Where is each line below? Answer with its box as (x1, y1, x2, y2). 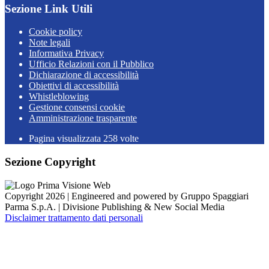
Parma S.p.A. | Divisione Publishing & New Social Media (5, 201, 225, 212)
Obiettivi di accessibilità (29, 80, 119, 91)
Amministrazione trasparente (29, 113, 137, 124)
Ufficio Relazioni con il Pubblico (29, 59, 154, 70)
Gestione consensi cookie (29, 102, 125, 113)
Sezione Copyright (5, 156, 95, 169)
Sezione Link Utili (5, 2, 92, 15)
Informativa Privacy (29, 48, 104, 59)
